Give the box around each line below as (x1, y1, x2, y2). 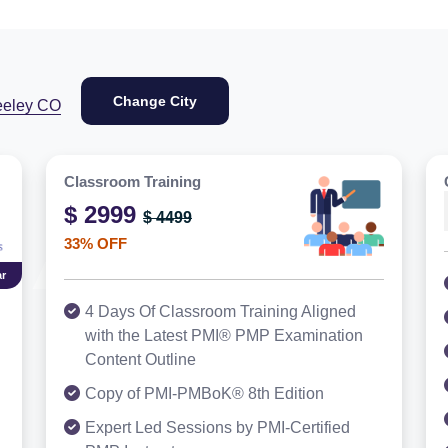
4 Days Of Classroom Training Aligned (85, 303, 356, 320)
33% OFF (64, 235, 127, 252)
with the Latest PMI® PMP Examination (85, 327, 363, 344)
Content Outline (85, 351, 196, 368)
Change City (170, 93, 197, 109)
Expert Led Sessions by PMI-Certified (85, 419, 350, 436)
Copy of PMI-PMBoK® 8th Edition (85, 385, 324, 402)
